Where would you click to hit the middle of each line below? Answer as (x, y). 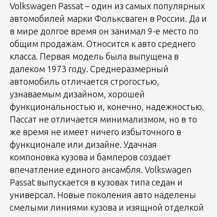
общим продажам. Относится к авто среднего (103, 43)
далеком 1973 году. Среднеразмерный (89, 69)
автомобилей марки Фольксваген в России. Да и (108, 18)
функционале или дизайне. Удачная (83, 144)
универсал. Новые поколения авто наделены (103, 194)
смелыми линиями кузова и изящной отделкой (107, 207)
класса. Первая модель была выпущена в (94, 56)
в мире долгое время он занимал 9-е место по (104, 31)
